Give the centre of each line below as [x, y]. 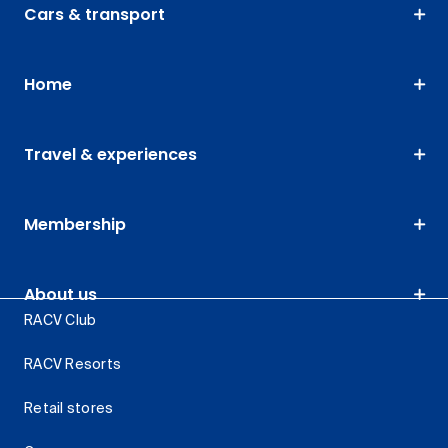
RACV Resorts [72, 365]
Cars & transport [94, 15]
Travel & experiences [110, 155]
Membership [75, 225]
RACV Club [60, 321]
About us [60, 295]
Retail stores [69, 409]
